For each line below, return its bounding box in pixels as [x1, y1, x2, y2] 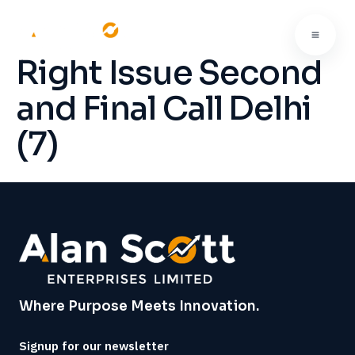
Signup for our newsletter [19, 337, 169, 353]
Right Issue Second [16, 52, 323, 94]
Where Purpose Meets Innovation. [19, 297, 259, 315]
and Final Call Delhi [16, 88, 312, 129]
